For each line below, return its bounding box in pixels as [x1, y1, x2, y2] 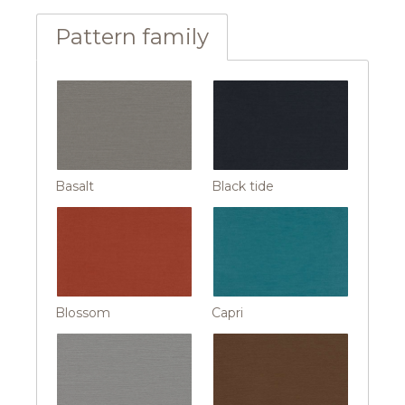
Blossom [55, 305, 110, 322]
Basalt [55, 178, 94, 195]
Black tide [212, 178, 274, 195]
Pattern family [55, 23, 209, 50]
